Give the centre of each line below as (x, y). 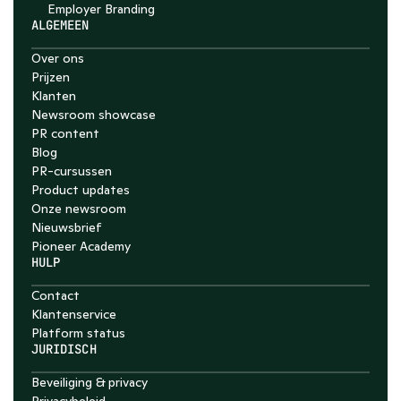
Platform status (78, 333)
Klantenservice (74, 314)
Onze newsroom (79, 209)
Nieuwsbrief (67, 227)
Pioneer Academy (81, 246)
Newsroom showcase (94, 115)
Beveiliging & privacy (90, 382)
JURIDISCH (64, 349)
